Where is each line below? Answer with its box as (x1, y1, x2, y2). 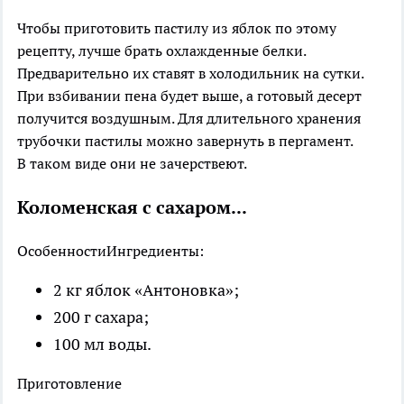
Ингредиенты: (106, 241, 204, 260)
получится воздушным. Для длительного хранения (17, 108, 361, 127)
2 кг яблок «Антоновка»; (53, 279, 239, 300)
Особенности (17, 241, 106, 260)
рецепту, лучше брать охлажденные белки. (17, 41, 306, 60)
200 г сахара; (53, 306, 149, 327)
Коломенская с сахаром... (17, 195, 247, 219)
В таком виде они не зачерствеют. (17, 153, 247, 172)
